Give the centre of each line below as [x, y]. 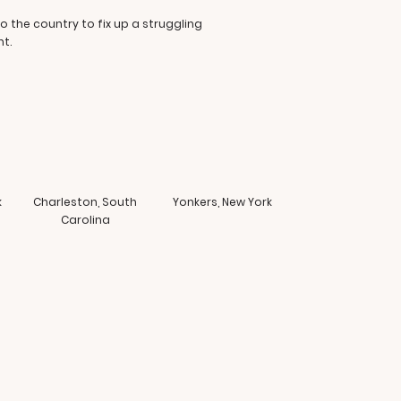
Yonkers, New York [222, 202]
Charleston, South [85, 202]
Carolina [85, 220]
